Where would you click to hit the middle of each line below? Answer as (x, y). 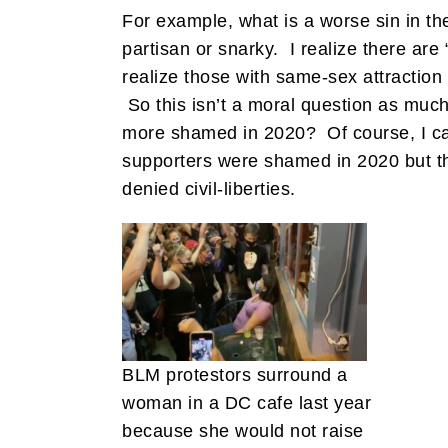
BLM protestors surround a (235, 374)
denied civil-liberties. (209, 188)
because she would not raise (243, 430)
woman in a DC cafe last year (246, 402)
